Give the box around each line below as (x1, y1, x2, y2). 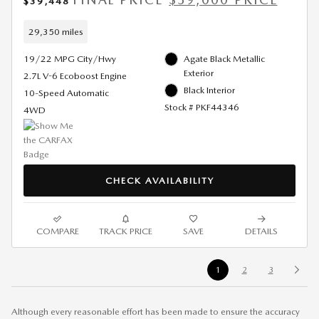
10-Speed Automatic (23, 88, 109, 99)
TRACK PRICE (98, 225, 152, 236)
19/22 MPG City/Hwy (23, 53, 116, 65)
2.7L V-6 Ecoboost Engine (23, 70, 127, 82)
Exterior (184, 68, 214, 79)
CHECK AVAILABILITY (105, 174, 214, 186)
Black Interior (184, 85, 235, 96)
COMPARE (36, 225, 79, 236)
